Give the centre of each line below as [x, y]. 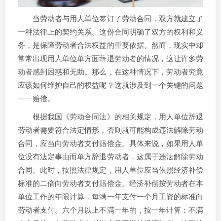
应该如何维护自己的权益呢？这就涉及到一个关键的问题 [110, 85]
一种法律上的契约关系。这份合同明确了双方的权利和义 [110, 32]
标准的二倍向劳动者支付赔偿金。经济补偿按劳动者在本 [110, 183]
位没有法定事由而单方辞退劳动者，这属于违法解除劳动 [110, 156]
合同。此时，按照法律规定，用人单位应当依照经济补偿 [110, 170]
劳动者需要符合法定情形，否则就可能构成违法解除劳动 [110, 130]
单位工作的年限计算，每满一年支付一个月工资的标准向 [110, 196]
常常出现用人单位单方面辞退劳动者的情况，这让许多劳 [110, 58]
